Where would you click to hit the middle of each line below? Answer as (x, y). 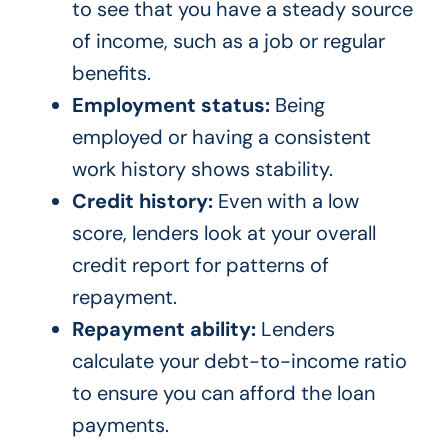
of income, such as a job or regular (228, 41)
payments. (120, 425)
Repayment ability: (163, 329)
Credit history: (142, 201)
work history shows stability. (202, 169)
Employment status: (170, 105)
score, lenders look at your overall (223, 233)
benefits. (111, 73)
